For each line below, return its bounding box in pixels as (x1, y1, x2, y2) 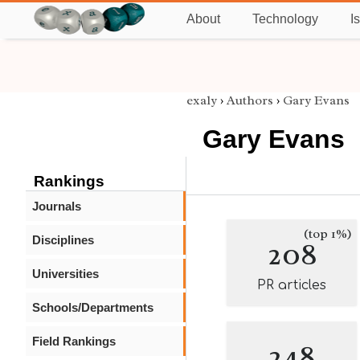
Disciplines (32, 233, 94, 247)
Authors (227, 92, 273, 108)
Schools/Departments (32, 301, 153, 314)
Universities (32, 267, 99, 280)
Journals (32, 199, 81, 213)
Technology (252, 12, 318, 26)
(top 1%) (304, 226, 352, 242)
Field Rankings (32, 334, 116, 348)
